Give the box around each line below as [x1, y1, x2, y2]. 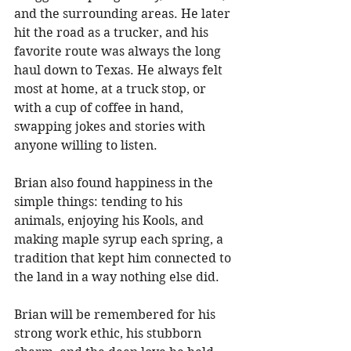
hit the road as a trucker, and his [14, 24, 212, 40]
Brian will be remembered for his [14, 306, 219, 322]
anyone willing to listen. [14, 137, 161, 153]
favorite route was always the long [14, 43, 224, 59]
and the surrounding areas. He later [14, 5, 233, 21]
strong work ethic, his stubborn [14, 325, 204, 341]
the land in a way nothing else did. [14, 269, 223, 284]
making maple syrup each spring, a [14, 231, 226, 247]
